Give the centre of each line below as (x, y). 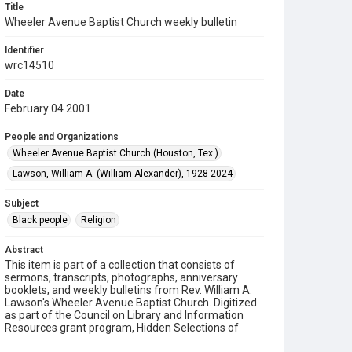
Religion (99, 220)
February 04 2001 (48, 108)
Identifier (24, 50)
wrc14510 (29, 65)
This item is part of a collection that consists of (120, 265)
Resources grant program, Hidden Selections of (122, 328)
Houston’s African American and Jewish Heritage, (127, 340)
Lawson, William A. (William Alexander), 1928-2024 (123, 174)
